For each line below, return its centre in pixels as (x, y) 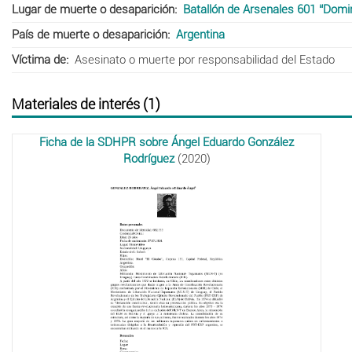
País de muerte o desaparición (90, 34)
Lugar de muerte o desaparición (93, 9)
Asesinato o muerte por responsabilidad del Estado (204, 59)
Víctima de (39, 59)
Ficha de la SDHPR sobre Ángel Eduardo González (167, 142)
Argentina (200, 34)
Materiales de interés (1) (86, 104)
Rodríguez (148, 158)
